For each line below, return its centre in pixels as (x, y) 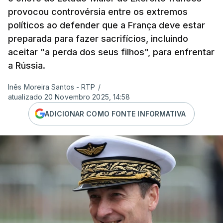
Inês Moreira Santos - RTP (52, 87)
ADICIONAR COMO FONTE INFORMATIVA (115, 113)
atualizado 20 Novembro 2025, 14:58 (69, 97)
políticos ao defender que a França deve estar (107, 25)
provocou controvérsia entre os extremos (98, 12)
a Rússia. (27, 65)
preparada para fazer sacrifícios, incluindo (98, 39)
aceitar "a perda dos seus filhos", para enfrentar (111, 52)
